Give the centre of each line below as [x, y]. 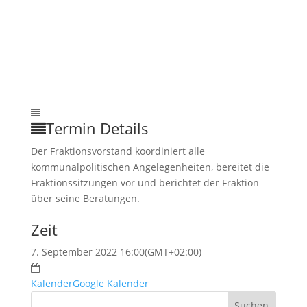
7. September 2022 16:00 [87, 252]
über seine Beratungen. [85, 198]
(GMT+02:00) [173, 252]
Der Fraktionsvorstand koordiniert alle [118, 151]
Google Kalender [110, 283]
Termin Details [97, 128]
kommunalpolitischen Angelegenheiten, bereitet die [150, 167]
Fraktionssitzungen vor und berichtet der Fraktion [145, 183]
